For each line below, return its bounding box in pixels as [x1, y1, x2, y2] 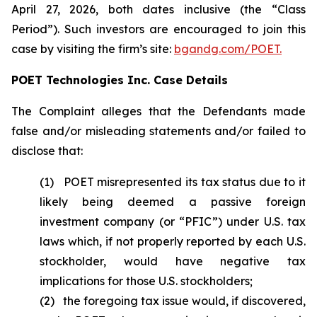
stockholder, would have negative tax [40, 254, 306, 268]
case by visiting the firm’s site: [11, 42, 174, 56]
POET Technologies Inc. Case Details [11, 73, 228, 87]
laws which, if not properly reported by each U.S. [40, 234, 306, 248]
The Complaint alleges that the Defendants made [11, 104, 306, 118]
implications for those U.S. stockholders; [40, 274, 253, 288]
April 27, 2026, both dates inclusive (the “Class [11, 2, 306, 16]
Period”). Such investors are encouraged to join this [11, 22, 306, 36]
